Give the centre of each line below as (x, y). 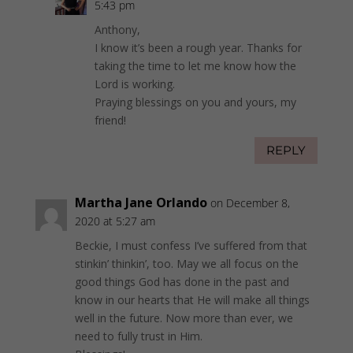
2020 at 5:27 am (115, 221)
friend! (110, 120)
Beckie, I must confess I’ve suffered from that (191, 245)
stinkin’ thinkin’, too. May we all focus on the (186, 263)
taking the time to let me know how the (195, 65)
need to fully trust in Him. (138, 336)
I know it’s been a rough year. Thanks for (198, 47)
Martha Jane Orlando (141, 202)
